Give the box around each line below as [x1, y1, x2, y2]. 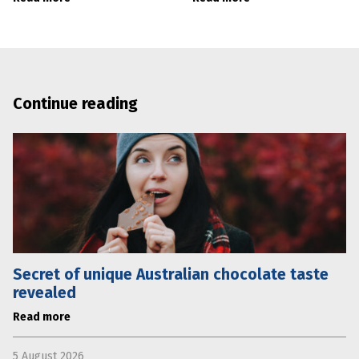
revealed [13, 284, 76, 303]
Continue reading [13, 94, 138, 114]
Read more [13, 310, 71, 325]
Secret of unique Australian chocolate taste [13, 265, 329, 284]
